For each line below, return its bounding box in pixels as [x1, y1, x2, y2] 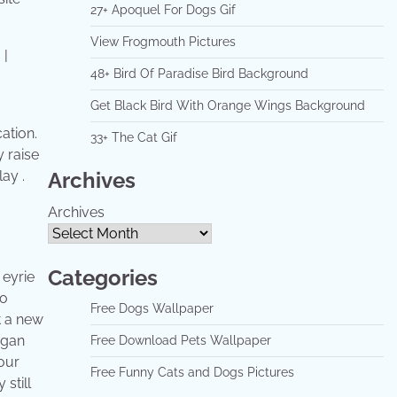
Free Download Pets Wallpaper [90, 333, 271, 347]
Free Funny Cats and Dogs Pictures [90, 365, 294, 379]
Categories [47, 265, 158, 291]
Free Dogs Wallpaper [90, 301, 214, 315]
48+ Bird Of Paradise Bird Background [90, 66, 308, 81]
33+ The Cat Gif [90, 130, 177, 144]
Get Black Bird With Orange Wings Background [90, 98, 365, 113]
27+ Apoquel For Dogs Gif [90, 3, 236, 17]
